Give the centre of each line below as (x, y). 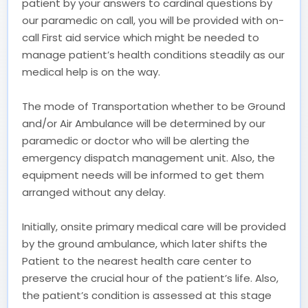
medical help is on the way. (91, 71)
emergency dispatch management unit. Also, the (148, 157)
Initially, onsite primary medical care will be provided (154, 226)
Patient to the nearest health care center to (137, 261)
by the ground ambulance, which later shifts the (145, 243)
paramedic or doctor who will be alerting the (136, 140)
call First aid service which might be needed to (141, 37)
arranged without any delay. (94, 192)
